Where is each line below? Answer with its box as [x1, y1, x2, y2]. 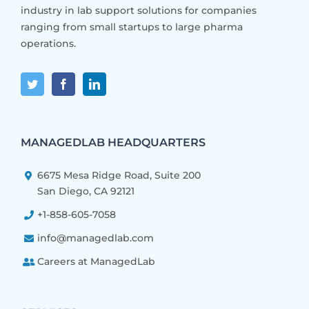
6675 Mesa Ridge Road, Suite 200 [37, 168, 201, 181]
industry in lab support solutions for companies [21, 3, 257, 17]
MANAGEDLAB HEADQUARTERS [21, 135, 206, 149]
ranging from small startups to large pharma [21, 20, 243, 33]
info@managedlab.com [37, 231, 154, 244]
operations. [21, 37, 76, 50]
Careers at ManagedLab [37, 255, 155, 268]
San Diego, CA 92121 [37, 184, 134, 197]
